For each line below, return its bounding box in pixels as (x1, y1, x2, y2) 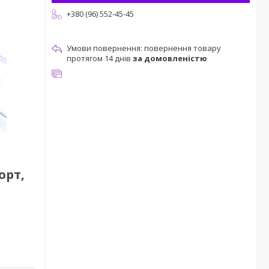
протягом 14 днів (67, 53, 133, 64)
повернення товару (144, 43, 221, 53)
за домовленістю (133, 53, 207, 64)
